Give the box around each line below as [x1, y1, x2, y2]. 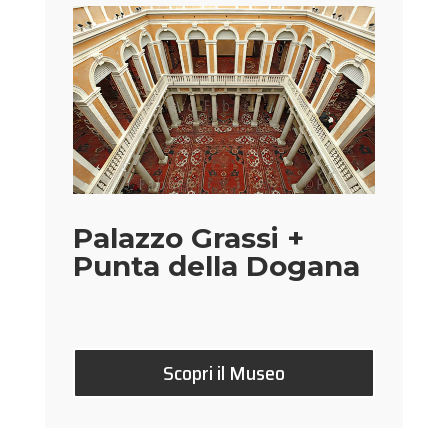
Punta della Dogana [73, 248, 361, 283]
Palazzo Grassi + [73, 220, 305, 255]
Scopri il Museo [162, 356, 285, 389]
